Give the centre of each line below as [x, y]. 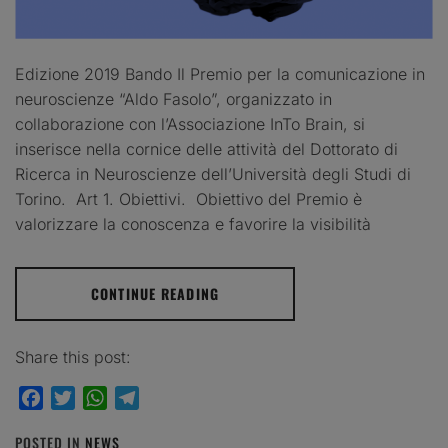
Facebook [79, 397]
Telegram [174, 397]
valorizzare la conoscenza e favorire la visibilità [193, 223]
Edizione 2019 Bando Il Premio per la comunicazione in [220, 73]
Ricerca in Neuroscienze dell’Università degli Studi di [213, 173]
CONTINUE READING [155, 293]
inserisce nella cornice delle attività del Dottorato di [206, 148]
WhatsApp [145, 397]
